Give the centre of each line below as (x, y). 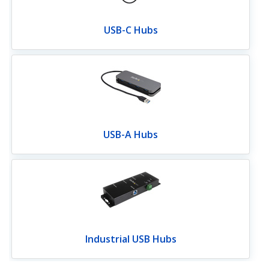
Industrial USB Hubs (131, 239)
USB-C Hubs (131, 30)
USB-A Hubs (131, 134)
